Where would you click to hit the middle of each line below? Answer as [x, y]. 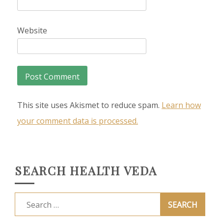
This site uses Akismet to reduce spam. [89, 105]
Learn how [181, 105]
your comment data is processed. [78, 121]
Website [32, 30]
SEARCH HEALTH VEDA [86, 170]
